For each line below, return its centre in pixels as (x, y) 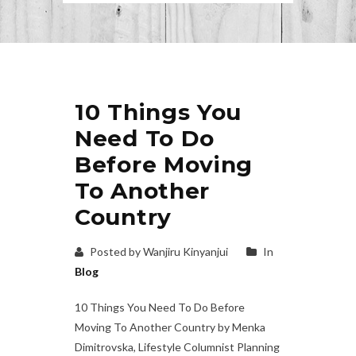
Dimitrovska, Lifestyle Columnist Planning (177, 346)
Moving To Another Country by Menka (170, 327)
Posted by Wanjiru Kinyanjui (158, 251)
